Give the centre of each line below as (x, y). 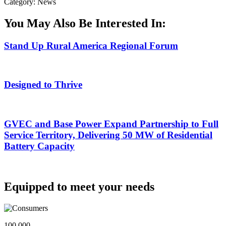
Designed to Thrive (43, 85)
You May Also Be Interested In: (85, 23)
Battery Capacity (39, 146)
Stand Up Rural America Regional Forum (91, 45)
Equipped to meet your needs (79, 187)
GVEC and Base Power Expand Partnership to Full (111, 124)
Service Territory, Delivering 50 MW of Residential (108, 135)
